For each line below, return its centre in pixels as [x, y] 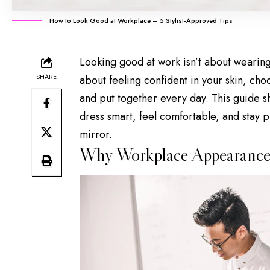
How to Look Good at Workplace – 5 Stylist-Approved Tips [141, 21]
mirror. [96, 135]
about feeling [112, 80]
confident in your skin [193, 80]
